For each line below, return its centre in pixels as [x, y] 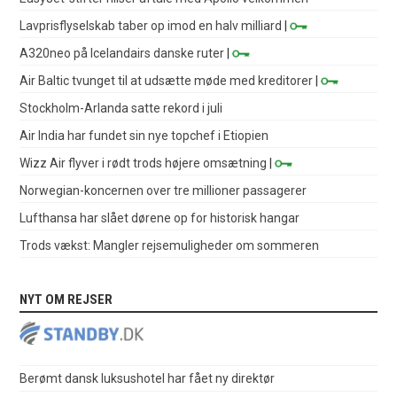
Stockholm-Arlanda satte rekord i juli [121, 108]
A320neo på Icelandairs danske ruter [122, 53]
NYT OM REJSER [66, 299]
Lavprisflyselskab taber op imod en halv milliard [151, 25]
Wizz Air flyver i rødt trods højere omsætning [144, 163]
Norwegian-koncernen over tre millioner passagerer [163, 190]
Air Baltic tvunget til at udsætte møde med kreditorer [167, 80]
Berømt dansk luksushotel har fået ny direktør [148, 378]
